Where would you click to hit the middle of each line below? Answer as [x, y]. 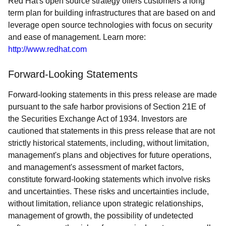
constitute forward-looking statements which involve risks [109, 179]
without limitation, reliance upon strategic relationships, [106, 204]
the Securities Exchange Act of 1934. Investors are [98, 119]
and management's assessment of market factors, [96, 167]
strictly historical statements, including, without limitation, [108, 143]
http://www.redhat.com [47, 49]
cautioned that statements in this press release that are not [111, 131]
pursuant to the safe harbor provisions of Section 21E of [107, 107]
